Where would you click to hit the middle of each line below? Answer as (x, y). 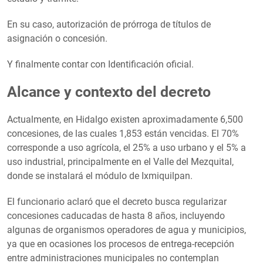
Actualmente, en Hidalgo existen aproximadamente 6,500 (125, 119)
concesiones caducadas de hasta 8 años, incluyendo (116, 215)
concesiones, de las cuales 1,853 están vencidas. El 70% (123, 133)
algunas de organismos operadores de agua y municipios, (127, 230)
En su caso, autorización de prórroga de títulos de (109, 24)
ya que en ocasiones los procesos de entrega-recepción (121, 244)
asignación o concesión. (57, 38)
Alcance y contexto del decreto (109, 92)
